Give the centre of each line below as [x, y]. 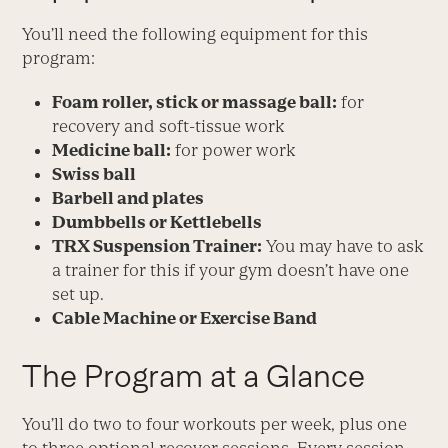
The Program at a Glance [194, 375]
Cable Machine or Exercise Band [185, 317]
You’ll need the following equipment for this [195, 33]
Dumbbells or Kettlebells [157, 221]
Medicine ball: [112, 149]
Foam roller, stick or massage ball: [195, 101]
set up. [78, 293]
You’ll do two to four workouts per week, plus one [215, 423]
